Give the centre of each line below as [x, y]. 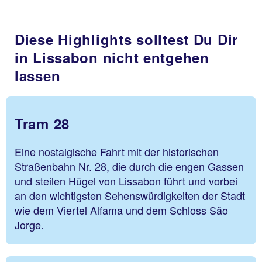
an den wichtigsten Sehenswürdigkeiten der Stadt [130, 195]
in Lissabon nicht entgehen [112, 57]
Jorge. [29, 225]
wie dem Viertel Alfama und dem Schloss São [121, 210]
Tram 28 [42, 123]
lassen [38, 75]
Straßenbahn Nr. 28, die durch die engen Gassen [129, 166]
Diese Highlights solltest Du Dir [127, 39]
